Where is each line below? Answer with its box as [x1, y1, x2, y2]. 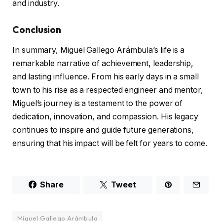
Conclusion [12, 23, 62, 36]
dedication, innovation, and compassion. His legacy [12, 112, 199, 122]
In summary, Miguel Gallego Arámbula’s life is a [12, 45, 185, 55]
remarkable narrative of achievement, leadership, [12, 59, 194, 69]
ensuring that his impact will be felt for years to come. [12, 139, 207, 148]
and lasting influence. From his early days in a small [12, 72, 199, 82]
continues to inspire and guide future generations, [12, 125, 194, 135]
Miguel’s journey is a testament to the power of [12, 99, 183, 109]
